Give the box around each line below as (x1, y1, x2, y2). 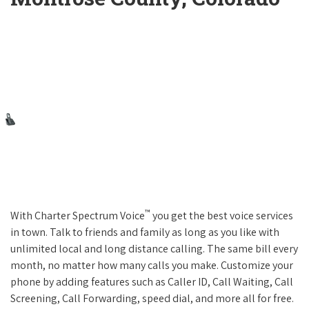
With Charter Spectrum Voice (10, 208, 145, 223)
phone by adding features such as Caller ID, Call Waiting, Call (10, 275, 293, 290)
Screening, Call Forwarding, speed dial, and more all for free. (10, 291, 294, 306)
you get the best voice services (150, 208, 293, 223)
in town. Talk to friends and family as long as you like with (10, 225, 279, 240)
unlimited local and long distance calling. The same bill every (10, 241, 298, 257)
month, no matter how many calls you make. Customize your (10, 258, 293, 273)
